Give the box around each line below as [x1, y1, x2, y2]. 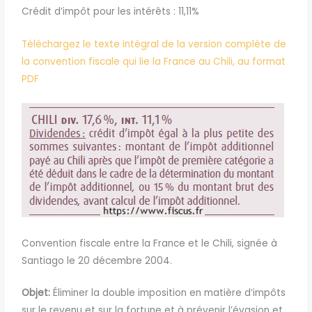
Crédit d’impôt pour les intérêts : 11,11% [22, 4, 200, 18]
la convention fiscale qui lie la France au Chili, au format [22, 54, 286, 68]
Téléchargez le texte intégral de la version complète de [22, 37, 287, 51]
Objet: [22, 286, 51, 300]
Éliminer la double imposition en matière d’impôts [50, 286, 286, 300]
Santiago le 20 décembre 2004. [22, 253, 173, 267]
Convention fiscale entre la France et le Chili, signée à [22, 236, 278, 250]
